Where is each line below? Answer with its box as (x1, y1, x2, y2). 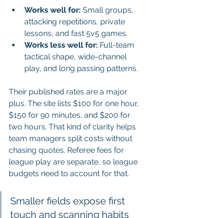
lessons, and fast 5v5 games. (24, 28, 127, 38)
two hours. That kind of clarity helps (9, 122, 138, 131)
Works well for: (24, 5, 81, 15)
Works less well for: (24, 40, 98, 50)
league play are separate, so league (9, 157, 140, 166)
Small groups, (81, 5, 135, 15)
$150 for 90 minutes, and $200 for (9, 110, 132, 120)
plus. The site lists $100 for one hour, (9, 98, 141, 108)
